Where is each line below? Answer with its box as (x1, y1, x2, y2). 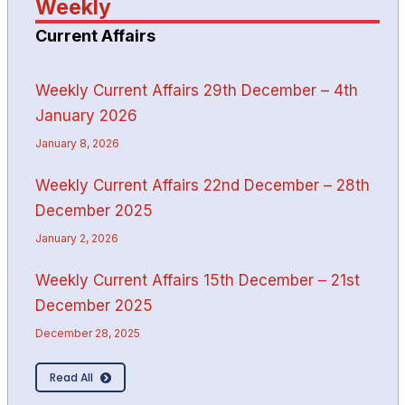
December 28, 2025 (34, 325, 140, 340)
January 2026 (34, 106, 137, 125)
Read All (49, 369, 93, 385)
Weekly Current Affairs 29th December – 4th (34, 80, 358, 99)
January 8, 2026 (34, 136, 119, 150)
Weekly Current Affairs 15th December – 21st (34, 270, 360, 289)
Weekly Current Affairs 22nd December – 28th (34, 175, 370, 194)
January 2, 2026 (34, 231, 118, 245)
